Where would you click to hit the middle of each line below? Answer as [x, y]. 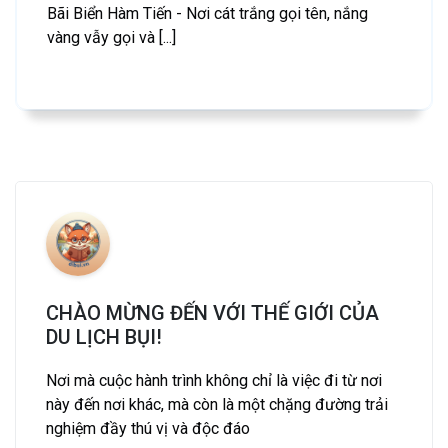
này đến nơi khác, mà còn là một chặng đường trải [217, 405]
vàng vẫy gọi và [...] [111, 37]
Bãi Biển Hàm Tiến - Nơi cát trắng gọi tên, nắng [207, 13]
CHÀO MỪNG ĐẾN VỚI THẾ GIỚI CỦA [212, 313]
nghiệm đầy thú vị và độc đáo [148, 429]
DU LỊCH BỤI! [104, 337]
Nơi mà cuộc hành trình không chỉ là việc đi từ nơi [214, 381]
